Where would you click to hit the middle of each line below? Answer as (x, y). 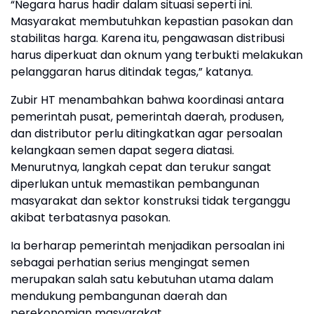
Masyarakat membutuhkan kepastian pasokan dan (152, 21)
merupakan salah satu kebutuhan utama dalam (142, 279)
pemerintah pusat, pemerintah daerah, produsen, (147, 117)
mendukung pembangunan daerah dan (119, 296)
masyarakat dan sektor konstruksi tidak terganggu (150, 201)
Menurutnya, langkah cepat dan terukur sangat (141, 167)
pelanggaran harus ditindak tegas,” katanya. (132, 72)
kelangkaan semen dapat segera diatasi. (122, 150)
